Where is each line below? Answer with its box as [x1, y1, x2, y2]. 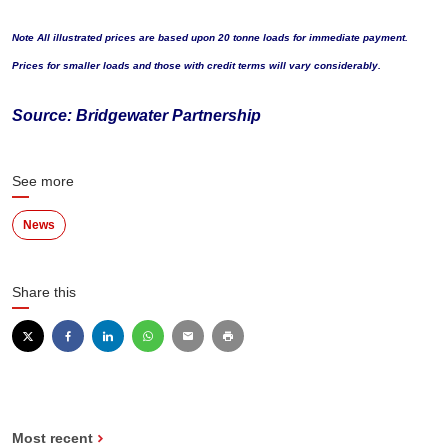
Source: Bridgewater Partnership [12, 107, 261, 125]
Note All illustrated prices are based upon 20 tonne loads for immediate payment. [12, 32, 408, 44]
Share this [12, 284, 76, 301]
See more [12, 173, 74, 190]
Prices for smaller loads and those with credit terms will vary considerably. [12, 60, 381, 72]
